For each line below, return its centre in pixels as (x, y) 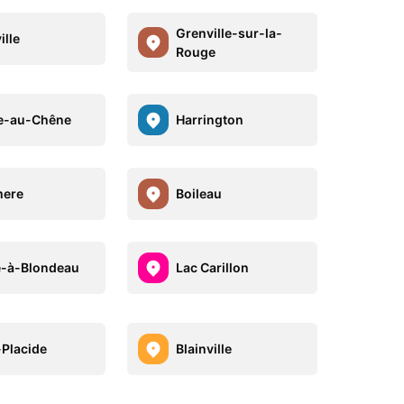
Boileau (198, 194)
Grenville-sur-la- (229, 32)
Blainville (203, 349)
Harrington (209, 120)
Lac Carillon (212, 268)
